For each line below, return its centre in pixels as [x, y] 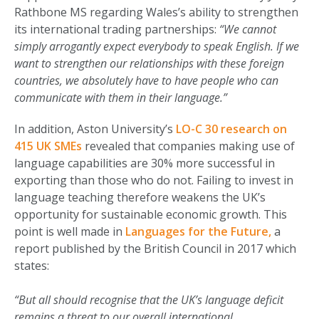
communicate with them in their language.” [121, 98]
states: [32, 266]
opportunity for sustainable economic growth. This [151, 215]
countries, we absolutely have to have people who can [146, 81]
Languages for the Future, [198, 232]
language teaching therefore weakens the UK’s [140, 198]
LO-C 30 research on [231, 129]
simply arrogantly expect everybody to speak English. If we [157, 47]
